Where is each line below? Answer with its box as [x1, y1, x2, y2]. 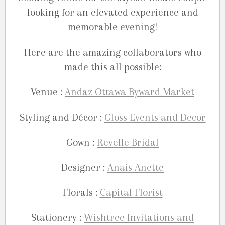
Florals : [62, 187, 100, 199]
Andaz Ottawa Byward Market [65, 86, 194, 98]
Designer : [61, 162, 107, 174]
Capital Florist [99, 187, 163, 199]
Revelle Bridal [97, 136, 159, 148]
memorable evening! [67, 21, 158, 33]
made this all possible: [64, 61, 161, 73]
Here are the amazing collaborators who [24, 46, 201, 58]
